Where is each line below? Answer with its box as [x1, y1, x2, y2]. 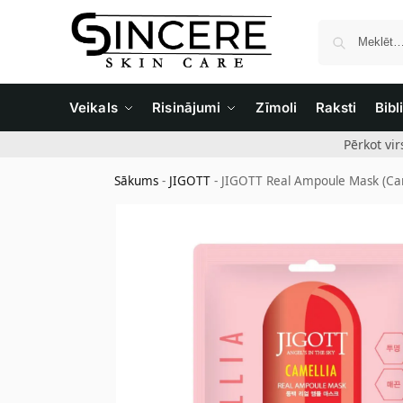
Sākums [114, 173, 159, 189]
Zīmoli [255, 99, 298, 116]
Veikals [69, 99, 118, 116]
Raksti [315, 99, 357, 116]
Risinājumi [152, 99, 221, 116]
